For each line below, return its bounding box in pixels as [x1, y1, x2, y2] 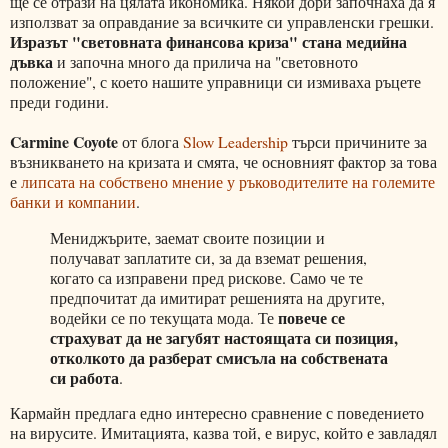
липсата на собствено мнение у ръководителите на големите [21, 170, 435, 192]
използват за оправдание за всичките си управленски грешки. [10, 10, 434, 32]
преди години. [10, 90, 109, 112]
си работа [50, 365, 119, 389]
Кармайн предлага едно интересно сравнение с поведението [10, 402, 424, 424]
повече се [278, 305, 345, 329]
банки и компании [10, 190, 136, 212]
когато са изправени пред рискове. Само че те [50, 266, 363, 288]
